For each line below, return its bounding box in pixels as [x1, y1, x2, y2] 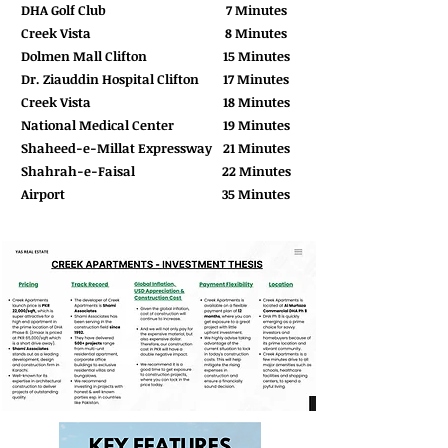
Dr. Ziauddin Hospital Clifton [21, 70, 199, 88]
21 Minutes [222, 139, 290, 157]
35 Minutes [222, 185, 290, 203]
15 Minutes [222, 47, 290, 65]
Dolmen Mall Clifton [21, 47, 147, 65]
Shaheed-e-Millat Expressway [21, 139, 212, 157]
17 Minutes [223, 70, 289, 88]
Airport [21, 185, 65, 203]
